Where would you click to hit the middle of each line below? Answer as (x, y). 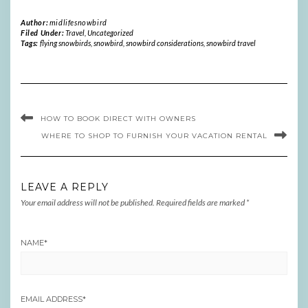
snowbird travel (231, 43)
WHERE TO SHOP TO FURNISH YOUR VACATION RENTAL (154, 136)
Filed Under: (43, 33)
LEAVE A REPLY (65, 187)
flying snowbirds (65, 43)
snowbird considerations (164, 43)
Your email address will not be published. (88, 203)
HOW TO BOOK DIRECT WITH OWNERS (118, 119)
